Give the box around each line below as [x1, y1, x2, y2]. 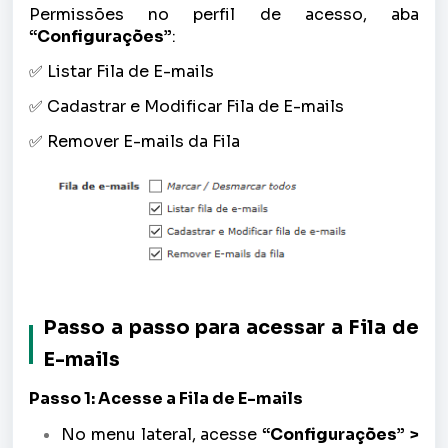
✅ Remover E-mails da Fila [29, 130, 240, 152]
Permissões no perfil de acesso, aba [29, 3, 419, 25]
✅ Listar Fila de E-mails [29, 60, 214, 82]
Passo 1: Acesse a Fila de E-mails [29, 388, 303, 410]
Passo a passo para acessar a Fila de [43, 315, 419, 341]
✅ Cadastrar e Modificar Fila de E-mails [29, 95, 344, 117]
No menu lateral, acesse [61, 424, 263, 446]
